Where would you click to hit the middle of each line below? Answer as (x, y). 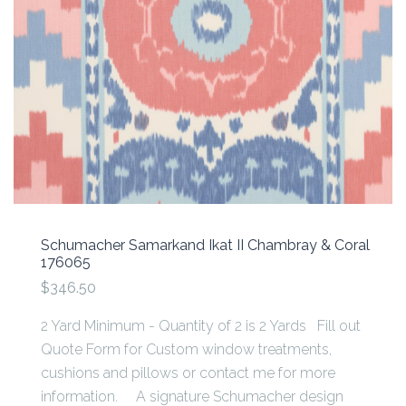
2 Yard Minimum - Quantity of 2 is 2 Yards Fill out (201, 325)
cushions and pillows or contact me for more (188, 372)
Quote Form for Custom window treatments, (186, 349)
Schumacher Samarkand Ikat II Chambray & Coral (205, 245)
